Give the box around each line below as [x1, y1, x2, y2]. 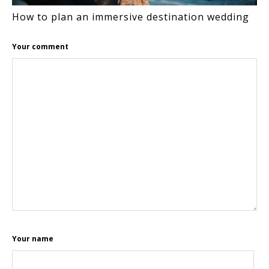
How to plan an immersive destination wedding [12, 10, 249, 23]
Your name [12, 233, 53, 244]
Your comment [12, 41, 68, 52]
